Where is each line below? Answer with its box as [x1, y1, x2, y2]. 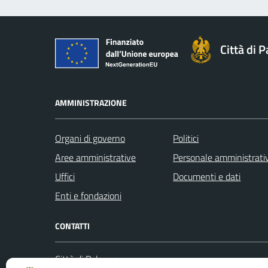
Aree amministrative [55, 150, 136, 165]
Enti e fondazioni [55, 188, 121, 203]
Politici [173, 130, 199, 145]
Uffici [55, 169, 75, 184]
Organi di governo [55, 130, 125, 145]
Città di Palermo [55, 251, 118, 266]
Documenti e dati [173, 169, 241, 184]
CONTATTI [55, 219, 90, 232]
